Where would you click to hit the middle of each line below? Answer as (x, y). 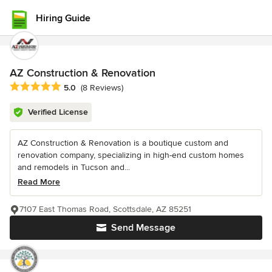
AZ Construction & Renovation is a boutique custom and (123, 143)
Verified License (58, 112)
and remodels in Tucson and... (74, 168)
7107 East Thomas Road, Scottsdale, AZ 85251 (105, 209)
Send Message (143, 228)
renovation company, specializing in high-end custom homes (131, 155)
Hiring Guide (63, 18)
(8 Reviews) (102, 88)
